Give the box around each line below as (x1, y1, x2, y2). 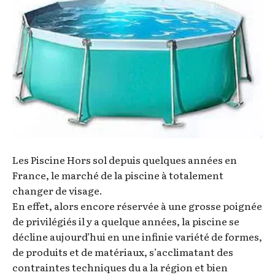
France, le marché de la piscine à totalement (12, 167, 223, 182)
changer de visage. (12, 182, 103, 198)
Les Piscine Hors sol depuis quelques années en (12, 152, 237, 167)
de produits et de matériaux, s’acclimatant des (12, 244, 233, 259)
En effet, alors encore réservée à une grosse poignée (12, 198, 262, 213)
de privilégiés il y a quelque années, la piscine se (12, 213, 239, 228)
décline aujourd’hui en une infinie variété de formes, (12, 228, 262, 244)
